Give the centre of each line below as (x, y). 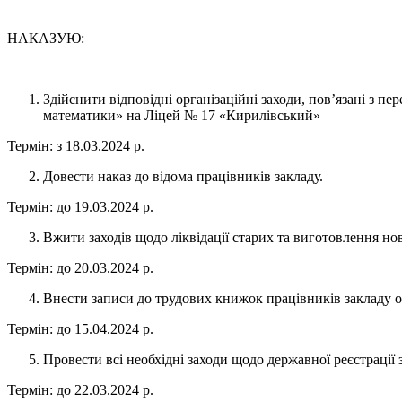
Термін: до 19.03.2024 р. (80, 207)
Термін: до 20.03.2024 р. (80, 268)
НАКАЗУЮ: (46, 39)
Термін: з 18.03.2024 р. (76, 146)
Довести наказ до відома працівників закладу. (183, 177)
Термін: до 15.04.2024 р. (80, 329)
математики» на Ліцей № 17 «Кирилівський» (182, 116)
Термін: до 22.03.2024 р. (80, 390)
